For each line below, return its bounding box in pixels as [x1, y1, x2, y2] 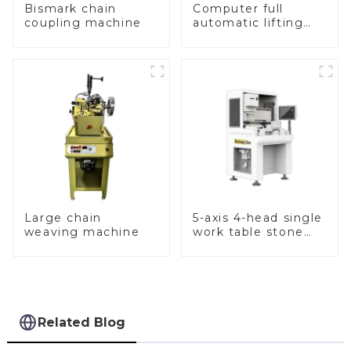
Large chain [24, 210, 102, 225]
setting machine [192, 238, 302, 253]
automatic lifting [192, 15, 304, 30]
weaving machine [24, 224, 140, 239]
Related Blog [38, 315, 126, 331]
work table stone [192, 224, 304, 239]
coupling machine [24, 15, 142, 30]
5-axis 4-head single [192, 210, 323, 225]
